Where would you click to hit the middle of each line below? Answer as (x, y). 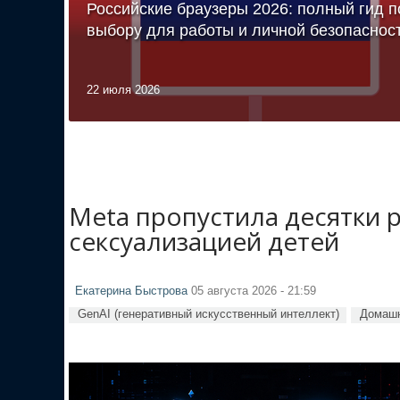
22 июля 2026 (123, 89)
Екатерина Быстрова (131, 291)
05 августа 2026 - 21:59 (252, 291)
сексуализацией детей (204, 241)
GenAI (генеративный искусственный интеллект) (208, 313)
